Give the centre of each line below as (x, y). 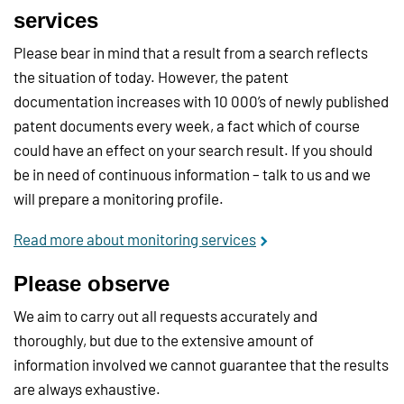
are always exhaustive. (87, 389)
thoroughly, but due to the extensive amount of (164, 340)
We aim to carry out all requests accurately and (165, 316)
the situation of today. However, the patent (151, 77)
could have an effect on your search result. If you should (193, 150)
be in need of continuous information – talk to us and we (192, 174)
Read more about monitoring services (135, 239)
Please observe (92, 284)
